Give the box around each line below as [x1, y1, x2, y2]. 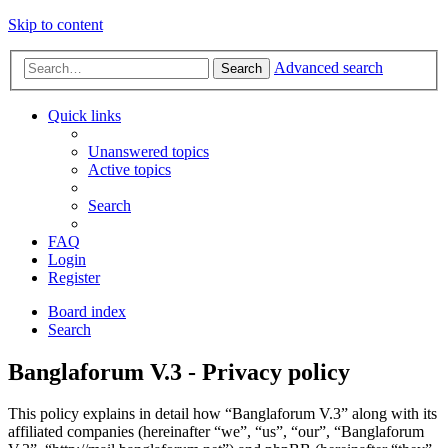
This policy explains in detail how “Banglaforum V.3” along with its [8, 405, 437, 423]
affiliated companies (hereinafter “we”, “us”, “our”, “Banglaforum [8, 423, 424, 441]
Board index [48, 302, 126, 320]
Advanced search [274, 58, 383, 76]
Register [48, 268, 100, 286]
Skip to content [8, 16, 103, 33]
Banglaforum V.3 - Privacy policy [8, 358, 350, 385]
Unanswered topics [88, 142, 209, 160]
